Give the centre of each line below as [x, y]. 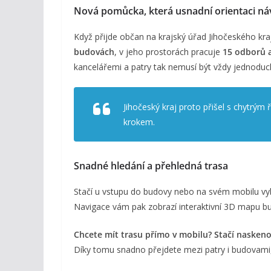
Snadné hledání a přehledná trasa [151, 165]
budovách [94, 51]
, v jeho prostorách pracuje [168, 51]
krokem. [139, 122]
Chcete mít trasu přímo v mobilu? [143, 234]
